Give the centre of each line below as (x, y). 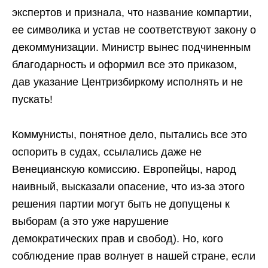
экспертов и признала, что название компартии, (132, 12)
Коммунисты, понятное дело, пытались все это (130, 134)
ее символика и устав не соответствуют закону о (134, 30)
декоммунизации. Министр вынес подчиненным (131, 47)
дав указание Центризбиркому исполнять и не (127, 82)
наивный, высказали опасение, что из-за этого (128, 186)
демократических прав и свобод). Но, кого (118, 238)
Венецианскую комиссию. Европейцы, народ (124, 169)
